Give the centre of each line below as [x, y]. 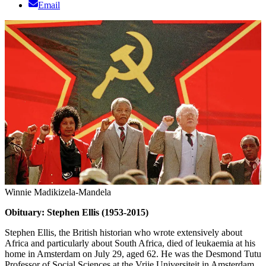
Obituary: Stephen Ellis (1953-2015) [77, 212]
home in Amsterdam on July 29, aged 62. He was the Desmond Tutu [133, 254]
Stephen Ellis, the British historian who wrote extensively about [123, 232]
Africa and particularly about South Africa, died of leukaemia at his [130, 243]
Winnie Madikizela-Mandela [58, 192]
